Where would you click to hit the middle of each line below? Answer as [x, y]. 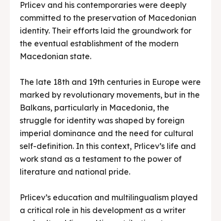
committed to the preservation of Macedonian [108, 18]
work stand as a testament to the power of [101, 159]
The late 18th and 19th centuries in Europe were [110, 82]
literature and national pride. [75, 171]
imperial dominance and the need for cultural [107, 133]
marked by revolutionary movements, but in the [110, 94]
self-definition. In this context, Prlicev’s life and [108, 146]
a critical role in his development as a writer [103, 210]
